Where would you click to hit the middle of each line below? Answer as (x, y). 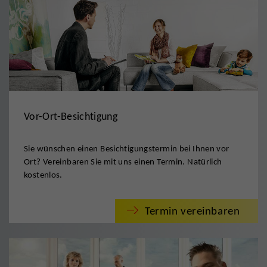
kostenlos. (43, 175)
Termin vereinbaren (193, 211)
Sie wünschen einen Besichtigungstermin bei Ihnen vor (127, 149)
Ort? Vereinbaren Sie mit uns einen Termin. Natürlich (123, 162)
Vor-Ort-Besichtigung (71, 117)
